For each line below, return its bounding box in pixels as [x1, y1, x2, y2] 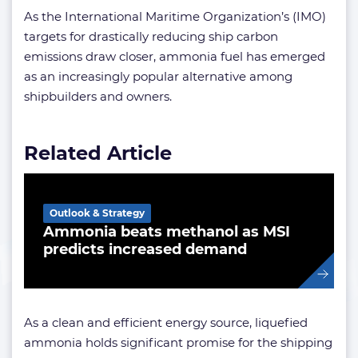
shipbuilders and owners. [24, 89, 172, 105]
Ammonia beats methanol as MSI [43, 223, 290, 241]
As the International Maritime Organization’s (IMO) [24, 9, 326, 25]
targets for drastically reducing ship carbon [24, 29, 278, 45]
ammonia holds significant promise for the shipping [24, 335, 332, 351]
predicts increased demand [43, 241, 247, 259]
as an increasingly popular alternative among [24, 69, 292, 85]
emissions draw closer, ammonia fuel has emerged [24, 49, 325, 65]
